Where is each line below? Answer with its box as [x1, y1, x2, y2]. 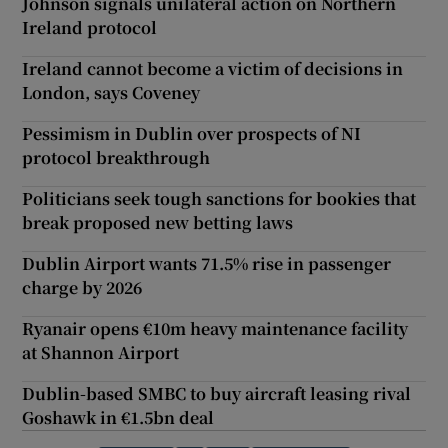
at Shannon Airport [22, 340, 180, 364]
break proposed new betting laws [22, 210, 294, 234]
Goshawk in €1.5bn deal [22, 405, 215, 429]
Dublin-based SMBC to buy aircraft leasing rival [22, 381, 412, 405]
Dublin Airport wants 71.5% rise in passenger [22, 251, 392, 275]
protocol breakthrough [22, 145, 211, 169]
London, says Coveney [22, 80, 201, 104]
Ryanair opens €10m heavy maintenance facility [22, 316, 409, 340]
